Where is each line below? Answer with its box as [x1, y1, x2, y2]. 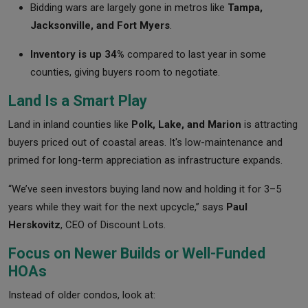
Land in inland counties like [8, 118, 131, 131]
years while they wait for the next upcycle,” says [8, 200, 226, 213]
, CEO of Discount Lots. [60, 218, 166, 231]
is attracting [241, 118, 298, 131]
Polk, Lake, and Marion [131, 118, 241, 131]
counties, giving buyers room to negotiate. [30, 65, 220, 78]
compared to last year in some [124, 47, 266, 60]
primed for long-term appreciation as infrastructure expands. [8, 153, 283, 166]
